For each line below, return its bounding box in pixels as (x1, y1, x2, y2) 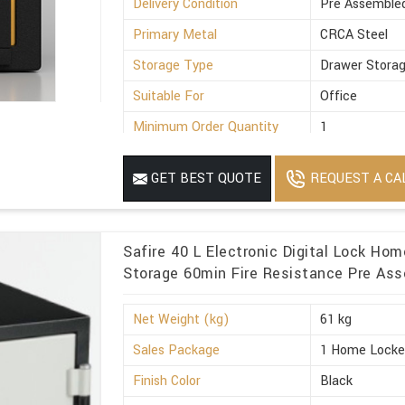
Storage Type (133, 55, 214, 75)
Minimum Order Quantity (133, 117, 279, 137)
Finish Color (133, 371, 202, 391)
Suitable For (133, 86, 205, 106)
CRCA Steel (320, 24, 389, 44)
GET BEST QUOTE (147, 168, 262, 188)
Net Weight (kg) (133, 309, 231, 329)
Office (320, 86, 358, 106)
